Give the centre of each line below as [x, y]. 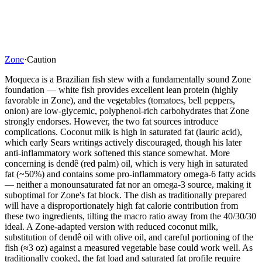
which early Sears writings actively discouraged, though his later [123, 142]
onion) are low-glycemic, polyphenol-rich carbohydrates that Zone [127, 111]
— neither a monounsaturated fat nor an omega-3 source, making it [128, 184]
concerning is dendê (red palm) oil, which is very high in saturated [126, 163]
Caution [42, 59]
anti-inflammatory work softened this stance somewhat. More [117, 153]
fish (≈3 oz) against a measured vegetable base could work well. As [129, 247]
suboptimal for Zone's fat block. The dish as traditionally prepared [126, 195]
